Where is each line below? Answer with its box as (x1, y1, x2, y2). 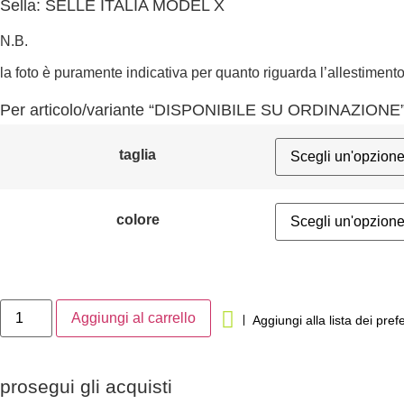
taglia (119, 146, 156, 163)
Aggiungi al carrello (71, 310, 197, 326)
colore (115, 211, 160, 228)
